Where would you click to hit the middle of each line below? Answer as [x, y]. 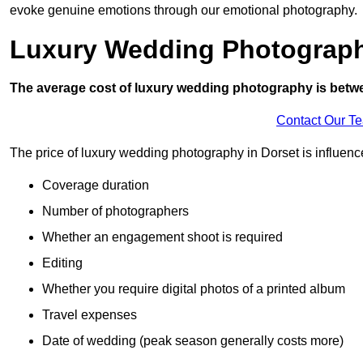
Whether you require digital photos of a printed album [194, 289]
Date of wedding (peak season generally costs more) [193, 341]
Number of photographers [115, 211]
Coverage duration [96, 186]
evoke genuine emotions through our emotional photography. [184, 11]
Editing [62, 263]
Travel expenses [90, 315]
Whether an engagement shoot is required [162, 237]
